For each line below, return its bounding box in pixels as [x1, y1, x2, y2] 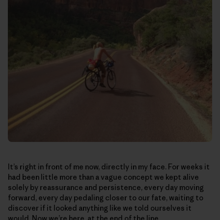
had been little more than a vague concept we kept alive [8, 172, 199, 182]
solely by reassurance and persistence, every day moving [8, 182, 204, 192]
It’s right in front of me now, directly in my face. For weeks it [8, 162, 210, 171]
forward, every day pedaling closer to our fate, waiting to [8, 192, 203, 202]
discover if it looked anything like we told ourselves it [8, 203, 192, 213]
